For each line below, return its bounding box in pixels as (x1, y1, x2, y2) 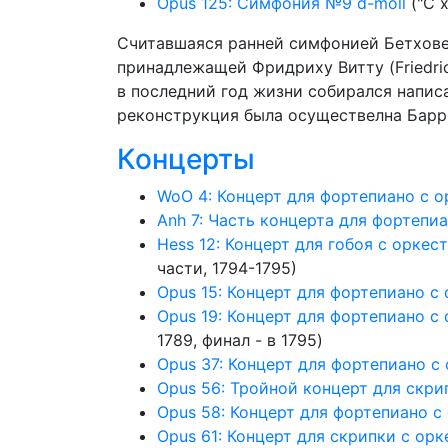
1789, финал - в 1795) (157, 330, 323, 350)
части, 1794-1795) (157, 258, 297, 278)
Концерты (117, 142, 255, 176)
